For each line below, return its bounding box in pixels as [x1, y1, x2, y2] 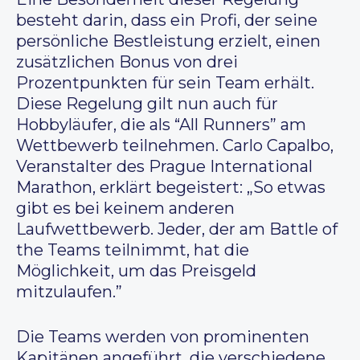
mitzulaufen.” [16, 282, 122, 302]
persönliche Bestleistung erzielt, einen [16, 31, 321, 51]
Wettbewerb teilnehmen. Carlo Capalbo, [16, 136, 333, 156]
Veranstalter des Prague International [16, 157, 313, 177]
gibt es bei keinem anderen [16, 198, 235, 219]
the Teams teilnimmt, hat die [16, 240, 249, 260]
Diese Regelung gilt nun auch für [16, 94, 278, 114]
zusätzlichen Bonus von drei [16, 52, 238, 72]
